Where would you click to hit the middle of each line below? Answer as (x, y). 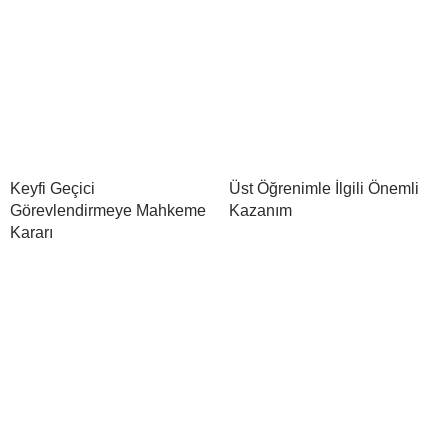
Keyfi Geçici (52, 189)
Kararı (31, 233)
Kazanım (260, 211)
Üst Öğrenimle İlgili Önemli (324, 189)
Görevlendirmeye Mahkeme (108, 211)
